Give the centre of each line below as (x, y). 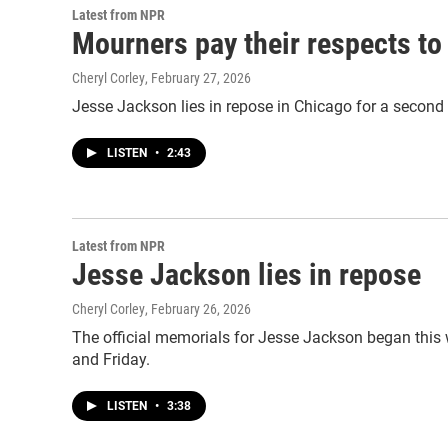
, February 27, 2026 (198, 78)
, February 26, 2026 (198, 309)
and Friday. (111, 359)
